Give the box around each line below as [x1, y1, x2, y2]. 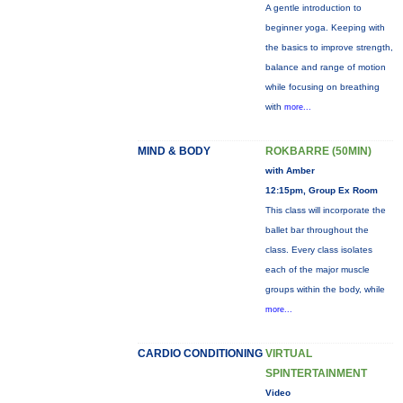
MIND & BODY [137, 145, 210, 157]
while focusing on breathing [264, 82, 380, 92]
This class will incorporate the [264, 205, 386, 215]
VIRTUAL [264, 347, 312, 360]
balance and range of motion [264, 62, 386, 72]
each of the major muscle [264, 264, 370, 274]
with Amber [264, 166, 315, 175]
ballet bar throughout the [264, 225, 369, 235]
